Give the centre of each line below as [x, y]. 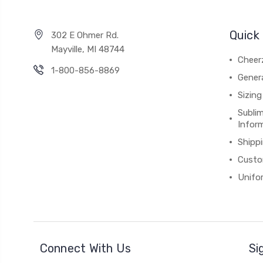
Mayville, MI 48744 [88, 49]
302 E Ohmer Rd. [85, 35]
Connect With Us [85, 248]
